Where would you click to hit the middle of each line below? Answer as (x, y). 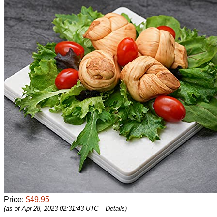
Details (115, 208)
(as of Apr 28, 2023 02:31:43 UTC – (55, 208)
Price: (15, 199)
